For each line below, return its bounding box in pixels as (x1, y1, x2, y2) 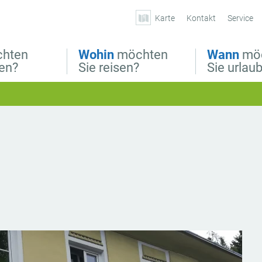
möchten (114, 47, 168, 62)
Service (227, 13, 253, 23)
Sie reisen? (78, 60, 139, 75)
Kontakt (187, 13, 216, 23)
